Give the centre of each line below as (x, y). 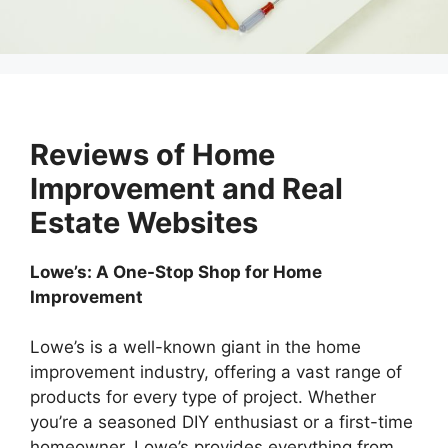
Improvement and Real (186, 188)
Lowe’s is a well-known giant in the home (195, 347)
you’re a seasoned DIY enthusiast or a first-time (221, 422)
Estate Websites (144, 222)
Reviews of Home (152, 154)
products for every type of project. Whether (203, 397)
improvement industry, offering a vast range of (216, 372)
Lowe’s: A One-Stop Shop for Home (176, 271)
